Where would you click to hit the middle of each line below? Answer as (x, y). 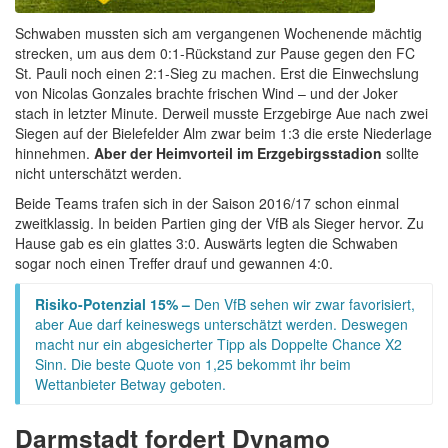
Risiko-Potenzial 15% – (114, 303)
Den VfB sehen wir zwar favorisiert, (304, 303)
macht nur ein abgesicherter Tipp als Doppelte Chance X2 (218, 343)
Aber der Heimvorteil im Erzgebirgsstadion (240, 152)
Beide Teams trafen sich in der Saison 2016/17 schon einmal (207, 202)
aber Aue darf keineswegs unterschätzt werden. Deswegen (221, 323)
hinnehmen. (54, 152)
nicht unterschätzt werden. (98, 172)
